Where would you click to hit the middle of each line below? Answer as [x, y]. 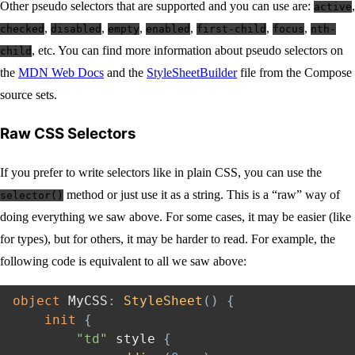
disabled [76, 29]
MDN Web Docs [61, 73]
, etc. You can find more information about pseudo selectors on [187, 51]
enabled [168, 29]
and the [125, 73]
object [36, 300]
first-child [231, 29]
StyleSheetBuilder [192, 73]
